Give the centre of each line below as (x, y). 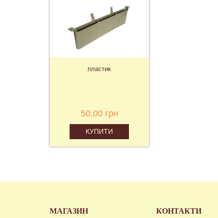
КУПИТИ (99, 132)
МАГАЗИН (69, 211)
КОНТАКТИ (179, 211)
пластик (99, 69)
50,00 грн (99, 114)
